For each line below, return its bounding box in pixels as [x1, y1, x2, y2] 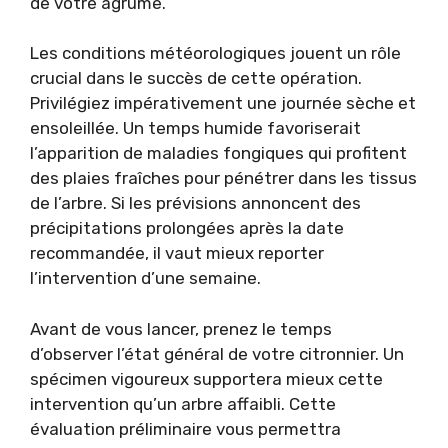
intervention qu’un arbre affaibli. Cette [30, 393, 336, 414]
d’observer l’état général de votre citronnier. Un [30, 343, 404, 364]
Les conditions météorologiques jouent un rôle [30, 43, 401, 63]
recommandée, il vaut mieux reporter [30, 243, 324, 263]
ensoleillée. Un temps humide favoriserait [30, 118, 361, 138]
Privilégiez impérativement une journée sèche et [30, 93, 416, 113]
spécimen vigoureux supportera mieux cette [30, 368, 383, 389]
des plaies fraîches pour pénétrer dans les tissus [30, 168, 417, 188]
